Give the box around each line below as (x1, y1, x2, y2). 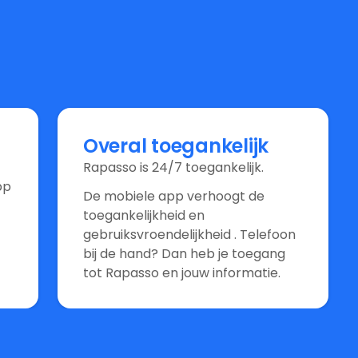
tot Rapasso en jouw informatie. (82, 263, 280, 282)
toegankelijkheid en (82, 205, 205, 225)
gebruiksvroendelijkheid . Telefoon (82, 225, 296, 244)
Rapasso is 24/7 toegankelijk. (82, 157, 264, 177)
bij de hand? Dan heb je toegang (82, 244, 285, 263)
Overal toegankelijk (82, 132, 269, 159)
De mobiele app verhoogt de (82, 186, 265, 205)
